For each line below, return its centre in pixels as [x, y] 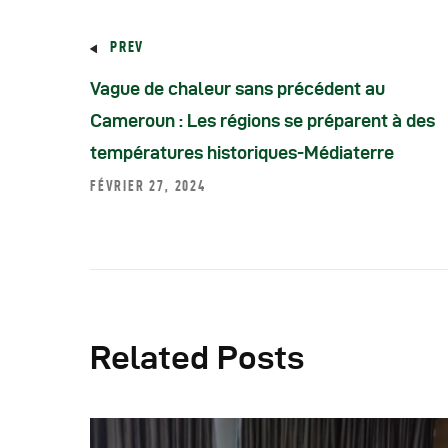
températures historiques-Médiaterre [242, 153]
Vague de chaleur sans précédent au [237, 89]
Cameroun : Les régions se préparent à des [262, 121]
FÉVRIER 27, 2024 [148, 186]
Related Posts [197, 356]
